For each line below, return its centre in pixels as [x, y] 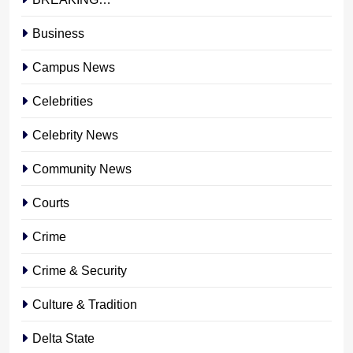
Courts [51, 202]
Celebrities [63, 100]
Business [58, 33]
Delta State [63, 338]
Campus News [74, 67]
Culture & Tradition [85, 304]
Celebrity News [75, 134]
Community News [82, 168]
